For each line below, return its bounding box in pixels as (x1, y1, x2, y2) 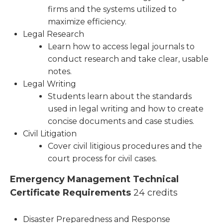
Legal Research (23, 29, 84, 39)
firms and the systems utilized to (48, 4, 177, 14)
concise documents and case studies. (48, 116, 194, 126)
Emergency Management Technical (10, 174, 179, 185)
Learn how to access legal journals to (48, 42, 195, 52)
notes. (48, 67, 72, 77)
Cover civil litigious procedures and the (48, 141, 202, 151)
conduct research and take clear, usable (48, 54, 209, 64)
